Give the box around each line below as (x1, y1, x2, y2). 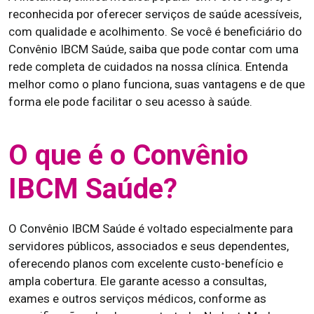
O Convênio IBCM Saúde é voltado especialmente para (8, 221, 293, 235)
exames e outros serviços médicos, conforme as (8, 292, 266, 306)
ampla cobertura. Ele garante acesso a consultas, (8, 274, 266, 288)
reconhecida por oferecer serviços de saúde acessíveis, (8, 7, 301, 21)
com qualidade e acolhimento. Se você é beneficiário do (8, 25, 302, 39)
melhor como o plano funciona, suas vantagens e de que (8, 77, 305, 91)
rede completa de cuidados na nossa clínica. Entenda (8, 60, 288, 74)
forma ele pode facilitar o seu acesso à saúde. (8, 95, 252, 109)
